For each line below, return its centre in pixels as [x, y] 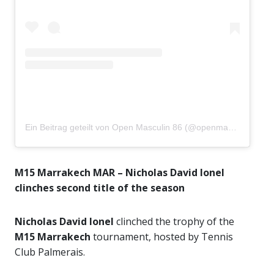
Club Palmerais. [50, 252]
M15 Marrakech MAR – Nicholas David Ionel [120, 173]
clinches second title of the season [100, 188]
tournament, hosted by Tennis [162, 237]
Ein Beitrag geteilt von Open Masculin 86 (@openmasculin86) [232, 128]
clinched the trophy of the [175, 222]
